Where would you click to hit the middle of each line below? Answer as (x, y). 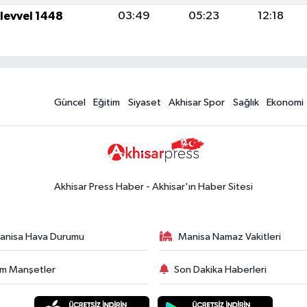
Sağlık (246, 102)
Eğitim (107, 102)
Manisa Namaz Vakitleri (230, 236)
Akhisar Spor (197, 102)
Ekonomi (285, 102)
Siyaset (144, 102)
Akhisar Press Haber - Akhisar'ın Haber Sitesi (153, 186)
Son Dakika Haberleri (220, 270)
